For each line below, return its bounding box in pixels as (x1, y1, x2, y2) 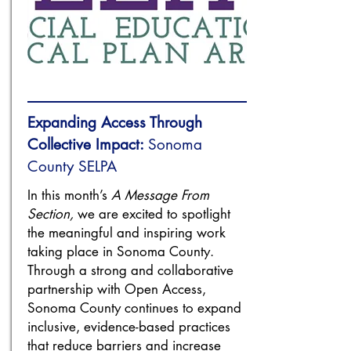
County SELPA (27, 157, 117, 176)
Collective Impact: (27, 135, 143, 154)
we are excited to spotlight (74, 205, 230, 223)
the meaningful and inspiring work (27, 224, 226, 241)
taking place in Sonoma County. (27, 243, 214, 260)
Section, (27, 205, 74, 223)
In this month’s (27, 186, 111, 204)
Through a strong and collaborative (27, 262, 233, 279)
